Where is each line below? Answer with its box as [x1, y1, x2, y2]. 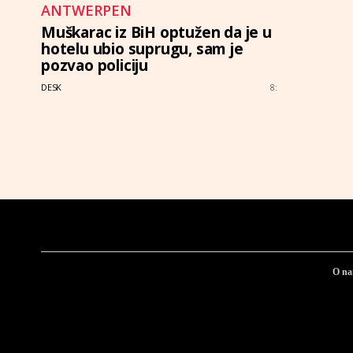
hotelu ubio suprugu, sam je [41, 39, 243, 60]
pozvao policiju [41, 55, 149, 76]
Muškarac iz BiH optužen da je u [41, 22, 272, 43]
